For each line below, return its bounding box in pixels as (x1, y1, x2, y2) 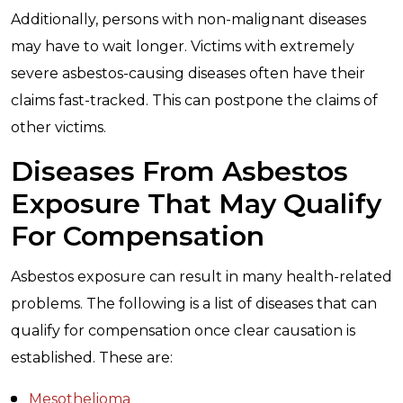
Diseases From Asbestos (11, 155, 348, 188)
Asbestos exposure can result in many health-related (11, 268, 392, 285)
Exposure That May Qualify (11, 187, 381, 220)
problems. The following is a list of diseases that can (11, 295, 377, 312)
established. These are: (11, 349, 173, 366)
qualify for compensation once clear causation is (11, 322, 355, 339)
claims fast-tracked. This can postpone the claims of (11, 92, 378, 109)
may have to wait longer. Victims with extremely (11, 38, 354, 55)
